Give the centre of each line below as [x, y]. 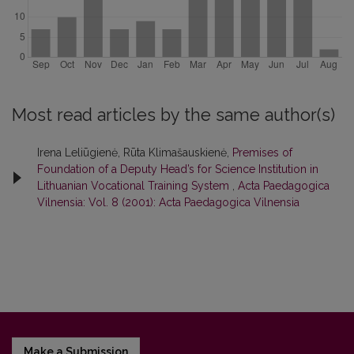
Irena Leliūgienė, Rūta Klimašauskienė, [135, 153]
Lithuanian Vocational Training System [135, 186]
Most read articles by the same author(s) [173, 115]
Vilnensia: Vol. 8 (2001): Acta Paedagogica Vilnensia [168, 202]
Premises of [262, 153]
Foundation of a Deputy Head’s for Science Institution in [178, 169]
